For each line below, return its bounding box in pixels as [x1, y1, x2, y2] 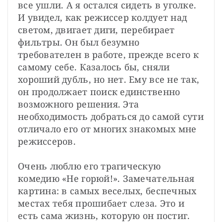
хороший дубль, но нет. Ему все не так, [18, 73, 200, 85]
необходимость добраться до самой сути [18, 110, 204, 122]
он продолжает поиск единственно [18, 85, 180, 98]
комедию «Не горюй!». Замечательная [18, 172, 195, 184]
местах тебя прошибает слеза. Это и [18, 197, 185, 209]
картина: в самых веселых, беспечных [18, 184, 197, 197]
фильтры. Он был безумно [18, 36, 140, 48]
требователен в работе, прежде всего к [18, 48, 199, 60]
